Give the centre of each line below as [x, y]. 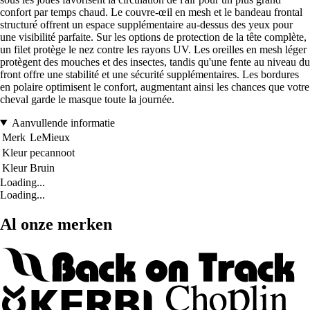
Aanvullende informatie [63, 122]
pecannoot [52, 152]
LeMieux [50, 137]
